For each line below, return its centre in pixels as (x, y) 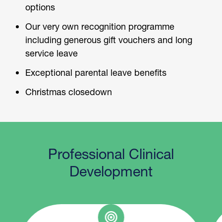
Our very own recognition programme (100, 26)
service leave (52, 53)
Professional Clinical (111, 153)
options (40, 7)
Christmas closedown (69, 91)
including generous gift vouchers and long (109, 39)
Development (111, 171)
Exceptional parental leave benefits (96, 72)
